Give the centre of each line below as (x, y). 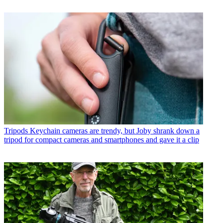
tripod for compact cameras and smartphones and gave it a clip (102, 139)
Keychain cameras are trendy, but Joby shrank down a (115, 130)
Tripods (16, 130)
